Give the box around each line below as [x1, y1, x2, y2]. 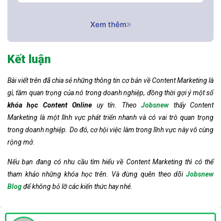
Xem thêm [90, 19, 126, 29]
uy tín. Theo [92, 101, 142, 109]
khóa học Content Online [7, 101, 92, 109]
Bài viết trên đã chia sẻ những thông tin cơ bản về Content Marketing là [7, 76, 214, 84]
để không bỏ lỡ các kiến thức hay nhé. [22, 182, 133, 190]
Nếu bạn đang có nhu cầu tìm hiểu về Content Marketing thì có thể [7, 157, 214, 166]
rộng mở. [7, 138, 37, 146]
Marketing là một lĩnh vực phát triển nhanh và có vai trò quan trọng [7, 113, 214, 121]
